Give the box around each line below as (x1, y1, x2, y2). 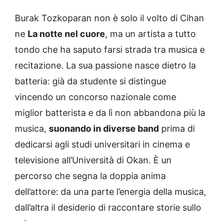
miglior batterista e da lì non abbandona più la (15, 108, 205, 118)
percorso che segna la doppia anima (15, 171, 166, 182)
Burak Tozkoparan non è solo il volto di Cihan (15, 13, 204, 24)
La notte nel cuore (28, 29, 105, 39)
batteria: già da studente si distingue (15, 76, 166, 87)
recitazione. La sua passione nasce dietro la (15, 60, 196, 71)
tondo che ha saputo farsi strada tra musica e (15, 44, 205, 55)
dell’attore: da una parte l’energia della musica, (15, 186, 206, 197)
